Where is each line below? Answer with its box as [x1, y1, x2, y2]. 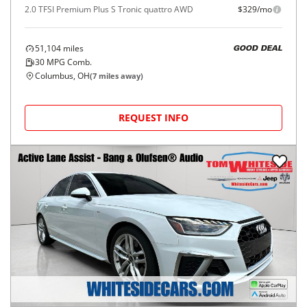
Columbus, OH [35, 70, 90, 82]
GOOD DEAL [233, 45, 282, 53]
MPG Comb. [45, 56, 92, 68]
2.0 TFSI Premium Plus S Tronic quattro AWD [25, 3, 193, 15]
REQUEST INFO [119, 111, 188, 124]
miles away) [97, 71, 143, 81]
